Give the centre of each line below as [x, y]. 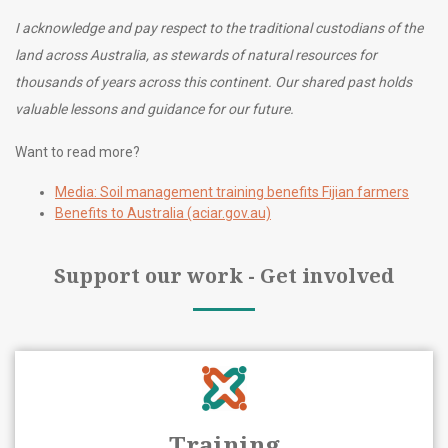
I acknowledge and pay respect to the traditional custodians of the [219, 27]
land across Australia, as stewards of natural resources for [196, 54]
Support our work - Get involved [224, 275]
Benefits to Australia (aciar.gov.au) [163, 212]
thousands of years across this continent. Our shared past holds [213, 81]
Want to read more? [77, 151]
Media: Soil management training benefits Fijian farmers [232, 191]
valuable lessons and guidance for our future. [154, 108]
